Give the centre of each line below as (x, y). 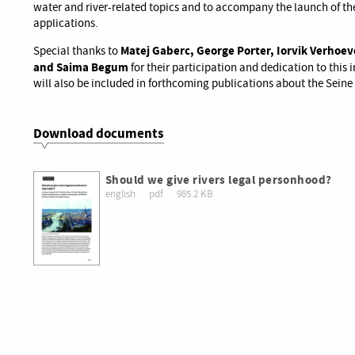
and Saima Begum (81, 67)
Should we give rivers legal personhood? (219, 180)
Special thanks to (77, 50)
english (120, 195)
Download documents (99, 133)
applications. (66, 23)
